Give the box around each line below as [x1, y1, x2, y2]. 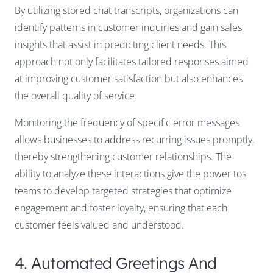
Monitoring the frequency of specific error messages [15, 115, 239, 129]
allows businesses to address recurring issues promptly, [15, 132, 254, 146]
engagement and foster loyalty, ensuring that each [15, 200, 227, 214]
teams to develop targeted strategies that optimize [15, 183, 232, 197]
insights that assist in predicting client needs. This [15, 37, 226, 51]
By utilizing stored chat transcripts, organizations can [15, 3, 238, 17]
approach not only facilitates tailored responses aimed [15, 54, 249, 68]
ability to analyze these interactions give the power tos [15, 166, 246, 180]
